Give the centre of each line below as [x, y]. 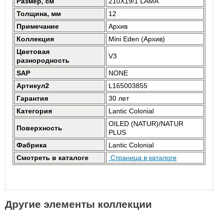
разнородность [43, 60]
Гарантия [32, 98]
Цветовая [33, 52]
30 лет [119, 98]
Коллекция [35, 39]
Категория [34, 111]
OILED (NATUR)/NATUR [146, 124]
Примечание [38, 26]
